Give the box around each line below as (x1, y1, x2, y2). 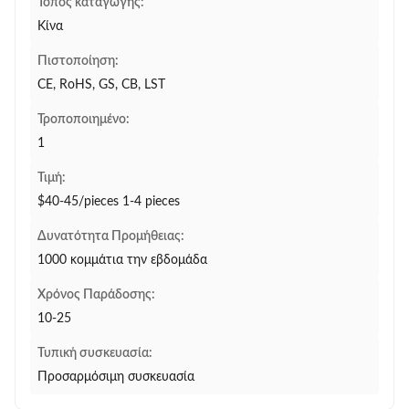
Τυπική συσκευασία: (37, 347, 152, 360)
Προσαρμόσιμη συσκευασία (37, 371, 194, 383)
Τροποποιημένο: (37, 113, 130, 126)
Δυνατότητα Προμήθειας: (37, 230, 184, 243)
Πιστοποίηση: (37, 55, 119, 68)
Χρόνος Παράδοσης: (37, 288, 155, 301)
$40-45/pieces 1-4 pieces (37, 195, 180, 208)
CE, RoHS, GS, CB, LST (37, 79, 165, 91)
